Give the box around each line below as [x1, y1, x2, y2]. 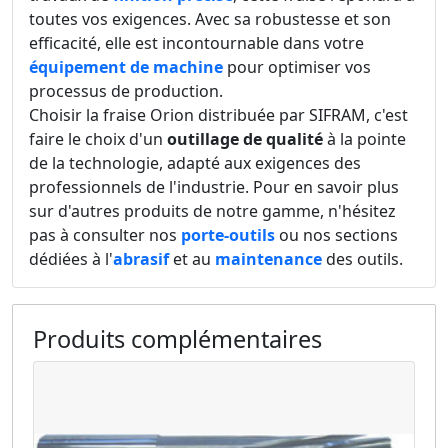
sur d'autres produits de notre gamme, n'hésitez [29, 200, 396, 223]
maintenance [215, 248, 322, 271]
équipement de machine [29, 56, 223, 79]
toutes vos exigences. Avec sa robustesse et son [29, 8, 391, 31]
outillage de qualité [167, 128, 323, 151]
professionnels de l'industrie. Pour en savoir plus [29, 176, 399, 199]
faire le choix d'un [29, 128, 167, 151]
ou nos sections [275, 224, 398, 247]
